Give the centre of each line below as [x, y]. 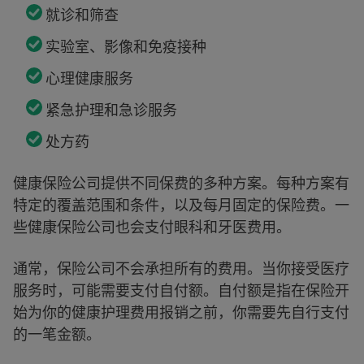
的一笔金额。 [57, 334]
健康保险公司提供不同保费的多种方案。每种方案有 [181, 183]
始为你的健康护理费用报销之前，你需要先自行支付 [181, 312]
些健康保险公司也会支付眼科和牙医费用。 [152, 227]
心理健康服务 [89, 78]
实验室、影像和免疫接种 [126, 46]
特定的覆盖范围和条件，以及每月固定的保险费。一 [181, 205]
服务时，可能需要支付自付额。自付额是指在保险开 [181, 290]
